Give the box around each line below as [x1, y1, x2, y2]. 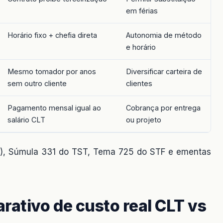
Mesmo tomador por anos [7, 67, 96, 76]
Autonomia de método [126, 30, 202, 39]
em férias [126, 6, 158, 15]
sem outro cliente [7, 79, 67, 88]
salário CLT [7, 115, 45, 124]
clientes [126, 79, 152, 88]
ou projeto [126, 115, 161, 124]
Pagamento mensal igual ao [7, 103, 101, 112]
